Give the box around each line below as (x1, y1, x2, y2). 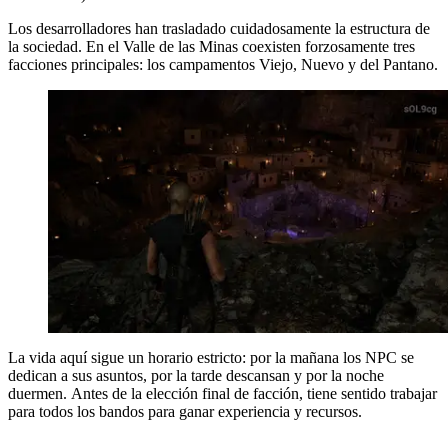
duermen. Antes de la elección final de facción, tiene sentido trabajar (8, 385, 437, 402)
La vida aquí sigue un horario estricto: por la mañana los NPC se (8, 349, 414, 366)
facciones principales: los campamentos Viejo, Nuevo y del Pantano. (8, 55, 438, 73)
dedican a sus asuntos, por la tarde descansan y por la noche (8, 367, 384, 384)
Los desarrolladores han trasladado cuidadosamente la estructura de (8, 19, 430, 37)
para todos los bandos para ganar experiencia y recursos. (8, 403, 362, 420)
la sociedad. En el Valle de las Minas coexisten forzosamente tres (8, 37, 415, 55)
